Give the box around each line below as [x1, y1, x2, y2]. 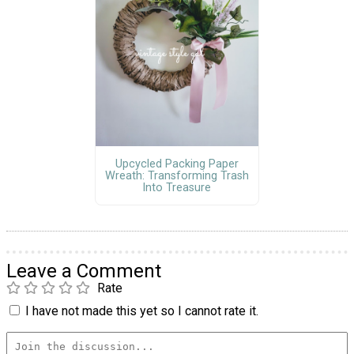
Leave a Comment [6, 259, 161, 282]
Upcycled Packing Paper [115, 156, 239, 171]
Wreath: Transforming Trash [104, 168, 249, 183]
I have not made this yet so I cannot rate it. [25, 303, 258, 318]
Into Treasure [142, 180, 212, 194]
